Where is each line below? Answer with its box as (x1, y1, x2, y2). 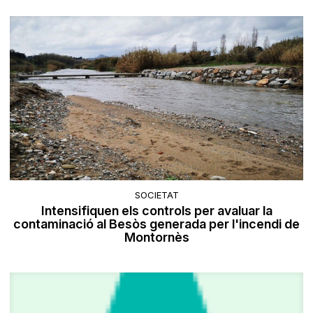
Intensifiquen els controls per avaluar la (41, 203, 272, 218)
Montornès (124, 229, 189, 245)
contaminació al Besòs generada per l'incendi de (13, 216, 300, 231)
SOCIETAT (134, 189, 179, 201)
